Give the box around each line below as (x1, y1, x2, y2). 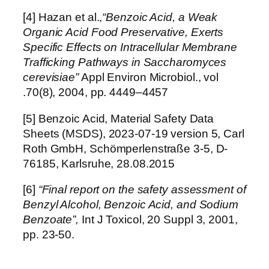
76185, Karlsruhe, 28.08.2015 (23, 157, 175, 170)
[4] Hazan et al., (23, 11, 103, 24)
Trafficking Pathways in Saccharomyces (23, 56, 227, 69)
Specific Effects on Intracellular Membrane (23, 41, 237, 54)
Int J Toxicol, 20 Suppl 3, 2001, (81, 213, 238, 226)
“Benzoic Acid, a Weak (102, 11, 218, 24)
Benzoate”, (23, 213, 82, 226)
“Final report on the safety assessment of (38, 183, 246, 196)
